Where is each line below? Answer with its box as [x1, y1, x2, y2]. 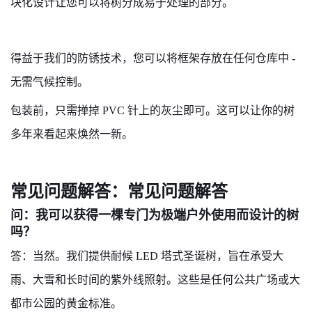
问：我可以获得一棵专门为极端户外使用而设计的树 [10, 208, 299, 222]
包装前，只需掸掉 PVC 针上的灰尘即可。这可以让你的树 [10, 104, 295, 116]
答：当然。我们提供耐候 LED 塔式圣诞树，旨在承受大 [10, 250, 283, 262]
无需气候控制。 [10, 76, 88, 88]
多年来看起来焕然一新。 [10, 128, 133, 140]
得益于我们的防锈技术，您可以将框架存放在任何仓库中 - [10, 52, 295, 64]
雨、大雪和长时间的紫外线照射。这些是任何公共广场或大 [10, 274, 300, 286]
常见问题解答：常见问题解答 [10, 182, 228, 201]
